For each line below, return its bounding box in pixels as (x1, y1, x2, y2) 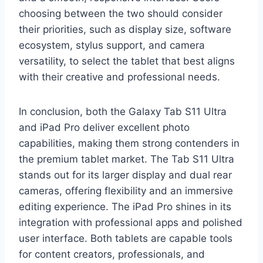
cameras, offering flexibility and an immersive (19, 185, 233, 197)
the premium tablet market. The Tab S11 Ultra (19, 153, 234, 165)
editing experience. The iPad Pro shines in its (19, 201, 231, 213)
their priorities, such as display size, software (19, 23, 231, 35)
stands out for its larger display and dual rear (19, 169, 232, 181)
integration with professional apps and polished (19, 217, 242, 228)
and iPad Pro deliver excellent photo (19, 122, 190, 133)
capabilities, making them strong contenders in (19, 137, 240, 149)
